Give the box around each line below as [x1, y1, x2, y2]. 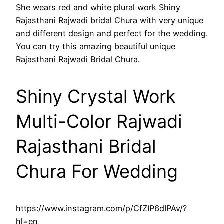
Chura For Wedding [16, 160, 178, 183]
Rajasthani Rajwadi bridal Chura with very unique [16, 15, 203, 26]
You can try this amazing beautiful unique [16, 41, 175, 52]
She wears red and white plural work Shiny [16, 2, 180, 13]
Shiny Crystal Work [16, 85, 176, 108]
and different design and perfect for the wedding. [16, 28, 208, 39]
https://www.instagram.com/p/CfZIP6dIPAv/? [16, 203, 187, 214]
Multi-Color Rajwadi [16, 110, 182, 133]
